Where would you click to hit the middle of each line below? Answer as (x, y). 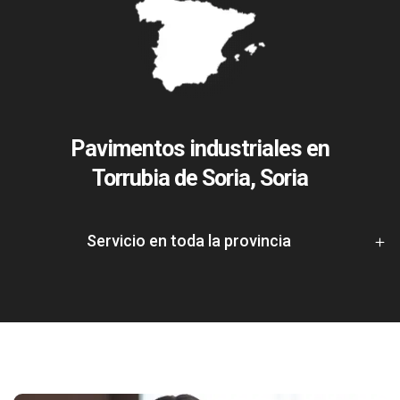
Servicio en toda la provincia (188, 240)
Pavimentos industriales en (200, 148)
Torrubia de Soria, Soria (200, 178)
